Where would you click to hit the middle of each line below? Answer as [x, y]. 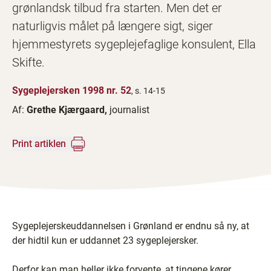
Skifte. [28, 62]
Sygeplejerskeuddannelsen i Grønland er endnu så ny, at [131, 226]
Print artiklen [39, 144]
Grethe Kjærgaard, [68, 110]
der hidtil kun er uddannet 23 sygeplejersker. [105, 240]
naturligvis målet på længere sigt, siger [113, 26]
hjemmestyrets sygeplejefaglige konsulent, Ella [134, 44]
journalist [129, 110]
